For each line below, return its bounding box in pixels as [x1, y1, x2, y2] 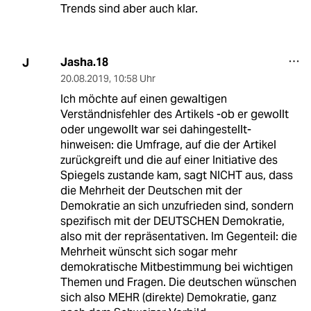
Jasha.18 [60, 55, 108, 70]
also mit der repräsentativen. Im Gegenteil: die [60, 229, 297, 244]
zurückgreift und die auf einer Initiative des [60, 153, 278, 168]
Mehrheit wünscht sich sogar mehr [60, 244, 237, 260]
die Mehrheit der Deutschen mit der [60, 183, 242, 199]
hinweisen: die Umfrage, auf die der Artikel [60, 137, 276, 153]
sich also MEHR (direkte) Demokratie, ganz [60, 290, 276, 305]
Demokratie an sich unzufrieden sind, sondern [60, 199, 294, 214]
